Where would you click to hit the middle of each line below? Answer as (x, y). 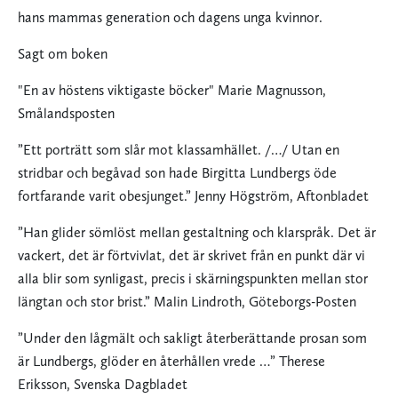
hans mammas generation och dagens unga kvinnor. (170, 17)
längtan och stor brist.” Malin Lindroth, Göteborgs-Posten (187, 301)
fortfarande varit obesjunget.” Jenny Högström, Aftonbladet (193, 195)
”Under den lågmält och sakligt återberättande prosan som (192, 338)
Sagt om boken (63, 53)
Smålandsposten (66, 113)
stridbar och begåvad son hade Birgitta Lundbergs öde (177, 172)
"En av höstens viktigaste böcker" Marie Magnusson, (172, 90)
